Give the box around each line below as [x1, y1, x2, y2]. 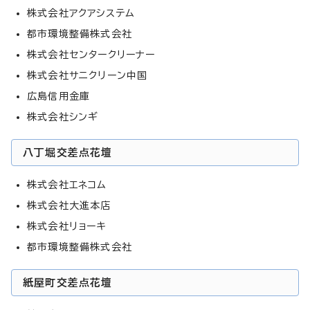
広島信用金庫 [27, 91, 91, 101]
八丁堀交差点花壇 [23, 147, 113, 158]
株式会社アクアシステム [27, 8, 136, 18]
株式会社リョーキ [27, 221, 107, 231]
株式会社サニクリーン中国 [27, 70, 148, 80]
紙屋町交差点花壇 [23, 277, 113, 288]
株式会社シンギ [27, 111, 99, 122]
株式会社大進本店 [27, 200, 111, 210]
